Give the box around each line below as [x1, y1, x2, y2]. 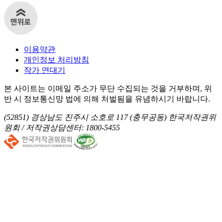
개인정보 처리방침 [24, 55, 89, 64]
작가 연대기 [24, 65, 65, 74]
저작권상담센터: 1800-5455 [26, 123, 120, 132]
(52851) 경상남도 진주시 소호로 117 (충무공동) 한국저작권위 [4, 112, 216, 121]
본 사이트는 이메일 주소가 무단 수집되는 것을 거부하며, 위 [4, 84, 212, 93]
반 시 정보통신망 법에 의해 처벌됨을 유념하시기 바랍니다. [4, 94, 210, 103]
